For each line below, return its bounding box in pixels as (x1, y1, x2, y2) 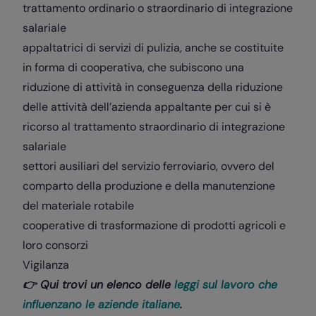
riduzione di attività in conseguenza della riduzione (23, 79, 283, 95)
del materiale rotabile (23, 197, 134, 213)
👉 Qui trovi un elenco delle (23, 276, 171, 292)
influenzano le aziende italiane (23, 296, 180, 312)
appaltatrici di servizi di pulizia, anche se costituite (23, 39, 284, 55)
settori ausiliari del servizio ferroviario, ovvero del (23, 158, 274, 174)
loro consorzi (23, 237, 88, 253)
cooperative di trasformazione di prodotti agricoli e (23, 217, 286, 233)
